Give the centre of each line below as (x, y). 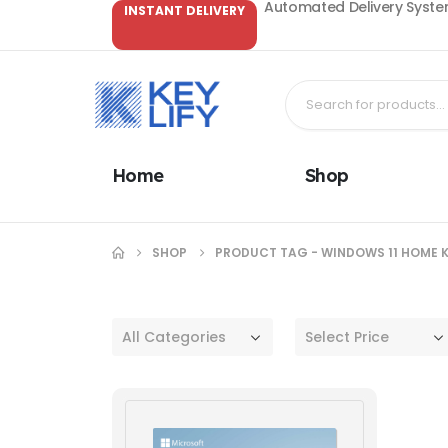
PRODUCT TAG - (268, 252)
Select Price (347, 337)
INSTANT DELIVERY (184, 10)
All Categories (174, 337)
